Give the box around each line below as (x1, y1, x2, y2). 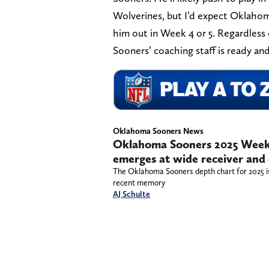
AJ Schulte (113, 189, 150, 199)
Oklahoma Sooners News (113, 126, 204, 136)
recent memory (113, 178, 165, 188)
